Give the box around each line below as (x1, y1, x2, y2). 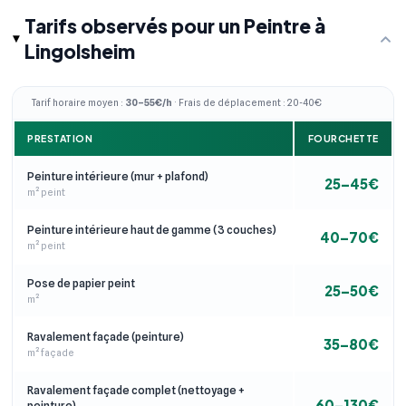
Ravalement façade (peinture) (27, 329, 184, 343)
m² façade (27, 346, 74, 358)
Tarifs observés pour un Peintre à (24, 14, 326, 39)
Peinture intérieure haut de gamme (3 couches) (27, 222, 276, 237)
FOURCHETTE (307, 131, 379, 144)
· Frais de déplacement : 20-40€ (172, 97, 322, 109)
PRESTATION (27, 131, 93, 144)
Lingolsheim (24, 39, 136, 64)
